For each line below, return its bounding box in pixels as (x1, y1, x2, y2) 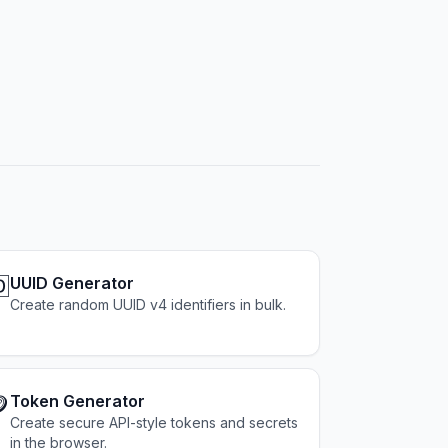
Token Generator (10, 391, 146, 411)
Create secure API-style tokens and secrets (10, 414, 299, 431)
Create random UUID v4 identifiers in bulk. (10, 296, 287, 313)
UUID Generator (10, 273, 135, 293)
